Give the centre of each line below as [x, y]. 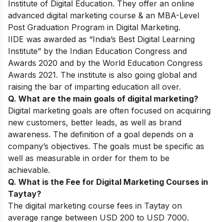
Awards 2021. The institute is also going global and [102, 75]
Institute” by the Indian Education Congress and [97, 51]
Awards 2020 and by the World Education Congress [105, 63]
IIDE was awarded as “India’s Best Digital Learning [101, 39]
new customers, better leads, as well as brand [95, 123]
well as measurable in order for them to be [89, 158]
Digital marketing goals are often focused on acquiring [109, 111]
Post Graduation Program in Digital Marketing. [95, 28]
